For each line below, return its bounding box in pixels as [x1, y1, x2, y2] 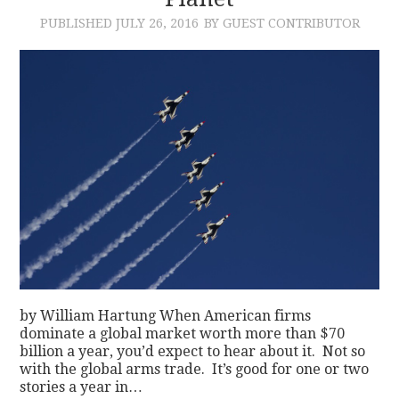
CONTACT [43, 30, 124, 49]
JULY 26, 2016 [115, 15, 199, 30]
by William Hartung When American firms [20, 306, 312, 324]
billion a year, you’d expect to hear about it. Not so [20, 342, 366, 360]
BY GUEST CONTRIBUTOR [203, 15, 360, 30]
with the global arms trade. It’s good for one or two [20, 360, 370, 378]
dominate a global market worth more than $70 [20, 324, 346, 342]
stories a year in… [20, 378, 143, 395]
